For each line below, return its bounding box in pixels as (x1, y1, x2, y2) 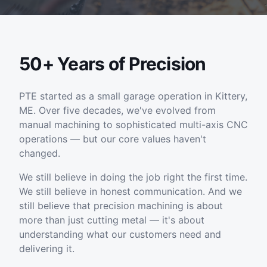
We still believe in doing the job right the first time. (19, 171, 247, 183)
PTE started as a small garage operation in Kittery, (19, 90, 247, 102)
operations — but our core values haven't (19, 133, 206, 145)
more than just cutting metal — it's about (19, 214, 204, 226)
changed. (19, 147, 60, 159)
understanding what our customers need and (19, 228, 221, 240)
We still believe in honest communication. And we (19, 185, 242, 197)
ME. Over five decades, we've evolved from (19, 104, 216, 116)
